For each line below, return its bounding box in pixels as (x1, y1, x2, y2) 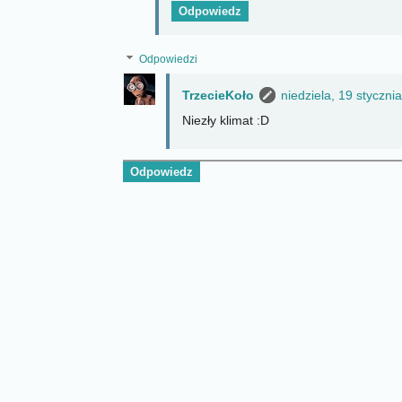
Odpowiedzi (139, 53, 198, 66)
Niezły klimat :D (182, 113, 269, 128)
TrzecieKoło (182, 88, 254, 103)
